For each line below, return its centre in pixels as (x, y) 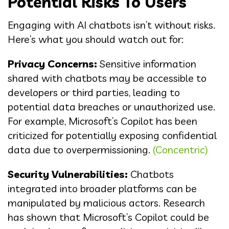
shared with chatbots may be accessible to (107, 78)
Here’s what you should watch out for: (96, 39)
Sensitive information (147, 63)
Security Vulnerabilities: (68, 174)
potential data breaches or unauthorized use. (111, 106)
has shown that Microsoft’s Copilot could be (108, 217)
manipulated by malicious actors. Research (106, 202)
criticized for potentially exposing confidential (112, 135)
